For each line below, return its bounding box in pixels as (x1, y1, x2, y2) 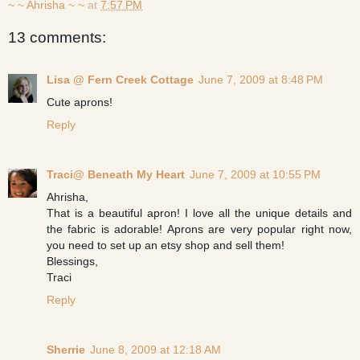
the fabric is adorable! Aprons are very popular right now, (47, 222, 352, 235)
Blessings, (47, 254, 98, 268)
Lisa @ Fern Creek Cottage (47, 72, 194, 86)
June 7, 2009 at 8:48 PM (198, 72, 323, 86)
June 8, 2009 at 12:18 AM (90, 342, 221, 356)
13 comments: (8, 29, 106, 47)
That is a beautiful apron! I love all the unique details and (47, 206, 352, 219)
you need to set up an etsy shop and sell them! (47, 238, 284, 252)
